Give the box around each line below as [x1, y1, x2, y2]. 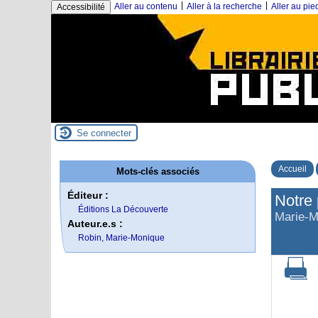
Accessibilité [57, 2, 105, 12]
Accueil [278, 164, 307, 174]
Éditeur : [67, 190, 109, 201]
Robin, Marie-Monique [78, 233, 165, 243]
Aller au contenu [114, 1, 177, 11]
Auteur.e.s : [67, 218, 123, 229]
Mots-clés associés [116, 166, 199, 177]
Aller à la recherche [187, 1, 262, 11]
